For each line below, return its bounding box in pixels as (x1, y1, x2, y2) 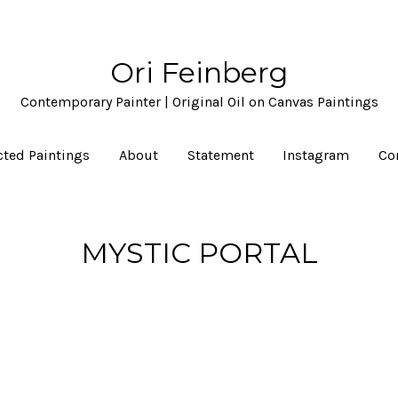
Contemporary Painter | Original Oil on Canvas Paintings (20, 93, 378, 110)
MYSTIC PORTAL (80, 235, 318, 270)
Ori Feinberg (110, 55, 288, 90)
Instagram (283, 147, 350, 163)
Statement (187, 147, 254, 163)
